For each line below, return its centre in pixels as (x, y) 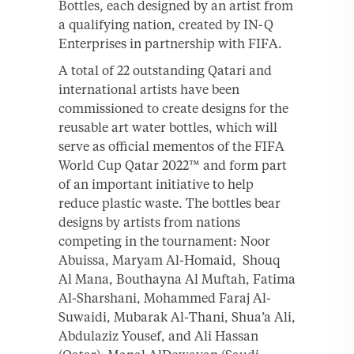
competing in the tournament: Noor (164, 241)
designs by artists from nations (149, 222)
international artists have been (149, 89)
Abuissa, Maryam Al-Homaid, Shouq (169, 260)
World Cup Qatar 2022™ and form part (173, 165)
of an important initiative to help (156, 184)
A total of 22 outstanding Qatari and (165, 70)
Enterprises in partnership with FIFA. (170, 43)
